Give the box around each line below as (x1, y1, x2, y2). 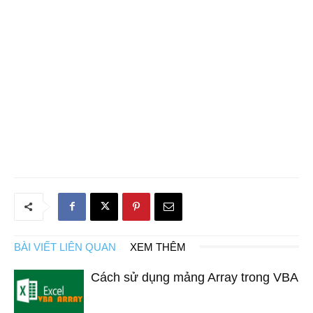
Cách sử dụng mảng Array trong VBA (91, 270, 298, 284)
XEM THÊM (130, 240, 186, 253)
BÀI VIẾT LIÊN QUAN (14, 240, 116, 253)
